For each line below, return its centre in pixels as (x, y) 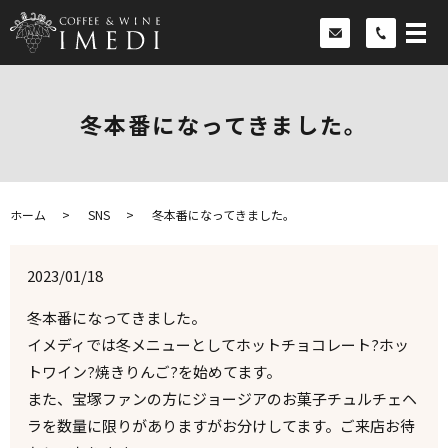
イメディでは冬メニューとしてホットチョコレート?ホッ (218, 345)
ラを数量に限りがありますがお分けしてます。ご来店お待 (221, 426)
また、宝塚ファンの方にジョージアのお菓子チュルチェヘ (222, 399)
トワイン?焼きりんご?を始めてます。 (154, 372)
